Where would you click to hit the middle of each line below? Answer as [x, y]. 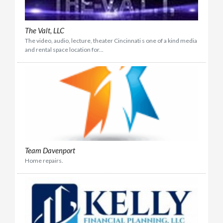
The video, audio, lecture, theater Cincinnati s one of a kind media [111, 40]
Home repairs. [44, 161]
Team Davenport [50, 151]
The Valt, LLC [45, 30]
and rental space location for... [64, 49]
